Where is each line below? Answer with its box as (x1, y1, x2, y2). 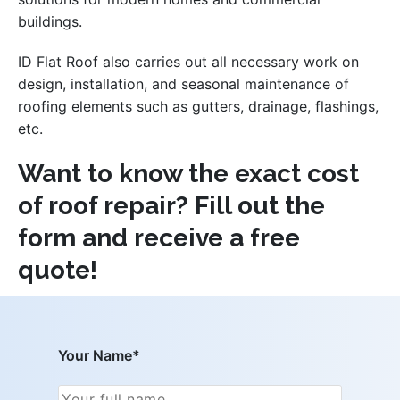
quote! (18, 255, 97, 286)
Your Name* (58, 346, 140, 365)
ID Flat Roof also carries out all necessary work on (18, 53, 359, 71)
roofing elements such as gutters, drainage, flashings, (18, 97, 379, 116)
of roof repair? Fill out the (18, 191, 325, 221)
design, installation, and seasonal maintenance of (18, 75, 349, 94)
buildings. (18, 12, 82, 31)
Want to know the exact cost (18, 159, 359, 189)
